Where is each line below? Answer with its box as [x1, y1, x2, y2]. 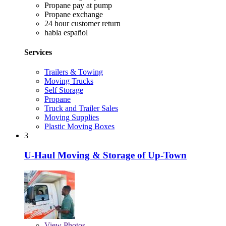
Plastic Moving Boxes [44, 122, 115, 131]
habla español [44, 28, 88, 37]
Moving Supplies [44, 113, 99, 122]
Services [24, 47, 52, 56]
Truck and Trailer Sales [44, 104, 118, 113]
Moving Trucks [44, 77, 93, 86]
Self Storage [44, 86, 83, 95]
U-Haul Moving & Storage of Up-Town [24, 149, 187, 160]
